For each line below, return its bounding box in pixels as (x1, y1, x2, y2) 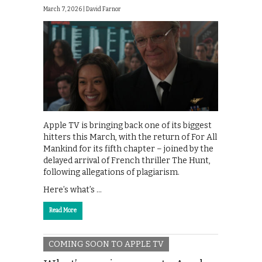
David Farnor (86, 6, 121, 13)
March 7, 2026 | (43, 6, 86, 13)
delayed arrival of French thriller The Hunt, (43, 155, 211, 166)
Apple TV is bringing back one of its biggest (43, 120, 212, 130)
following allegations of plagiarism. (43, 167, 180, 177)
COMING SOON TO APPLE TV (49, 239, 164, 250)
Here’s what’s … (43, 184, 102, 195)
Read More (49, 206, 77, 214)
